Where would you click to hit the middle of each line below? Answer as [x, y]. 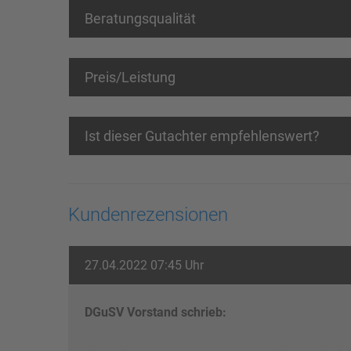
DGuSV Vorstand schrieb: [156, 312]
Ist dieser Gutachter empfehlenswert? [202, 136]
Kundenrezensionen [148, 215]
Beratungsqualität [140, 18]
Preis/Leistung [130, 77]
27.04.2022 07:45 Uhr [144, 265]
